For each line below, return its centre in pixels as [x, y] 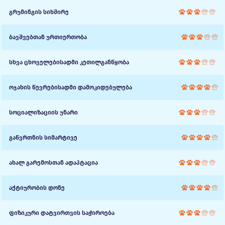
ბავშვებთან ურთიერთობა [48, 37]
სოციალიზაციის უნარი [43, 113]
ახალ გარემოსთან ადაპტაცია [53, 163]
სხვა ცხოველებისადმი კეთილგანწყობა [69, 62]
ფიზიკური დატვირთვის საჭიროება [62, 213]
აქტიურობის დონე [37, 188]
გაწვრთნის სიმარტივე [43, 138]
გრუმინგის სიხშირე [39, 12]
